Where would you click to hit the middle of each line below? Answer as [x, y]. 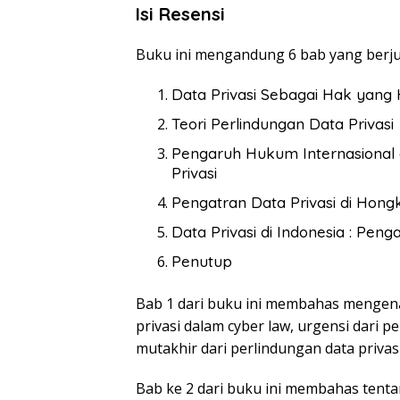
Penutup [202, 262]
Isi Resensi [180, 14]
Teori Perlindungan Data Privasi [283, 124]
